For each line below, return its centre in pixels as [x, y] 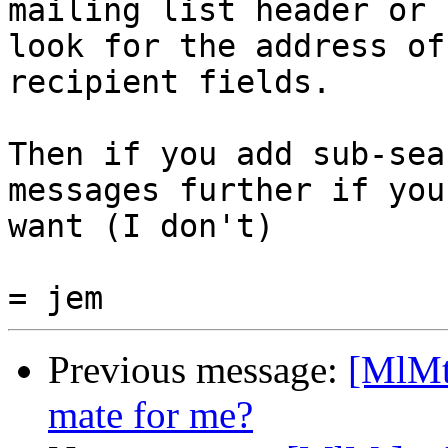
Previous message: [198, 370]
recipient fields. [169, 82]
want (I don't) [141, 226]
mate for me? [150, 415]
